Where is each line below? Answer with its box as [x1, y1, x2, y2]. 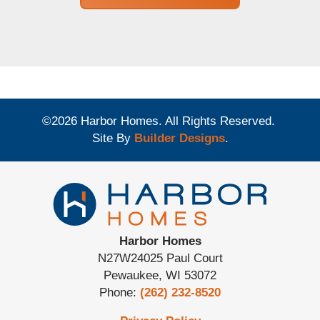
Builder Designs [134, 131, 225, 146]
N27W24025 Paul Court [97, 251, 223, 266]
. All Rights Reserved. [158, 114, 279, 129]
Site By [91, 131, 134, 146]
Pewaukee [104, 269, 159, 283]
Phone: [99, 286, 140, 300]
